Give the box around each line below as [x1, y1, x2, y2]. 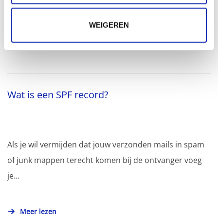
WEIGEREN [89, 20, 129, 29]
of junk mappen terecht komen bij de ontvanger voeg [7, 154, 202, 165]
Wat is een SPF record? [7, 88, 109, 101]
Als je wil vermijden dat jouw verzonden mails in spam [7, 139, 204, 150]
